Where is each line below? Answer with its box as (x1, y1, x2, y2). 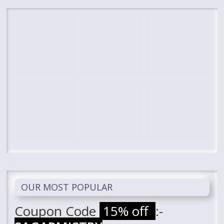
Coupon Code (14, 201, 100, 220)
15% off (99, 201, 156, 220)
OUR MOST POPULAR (21, 180, 113, 193)
